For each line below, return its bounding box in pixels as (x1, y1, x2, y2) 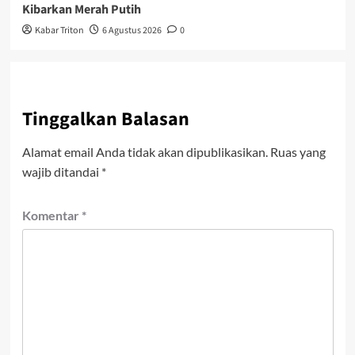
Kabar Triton (34, 23, 84, 37)
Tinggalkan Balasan (21, 105, 189, 133)
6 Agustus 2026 (101, 23, 162, 37)
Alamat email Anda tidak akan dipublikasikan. (21, 143, 268, 159)
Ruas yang (269, 143, 326, 159)
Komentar (21, 207, 82, 223)
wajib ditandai (21, 163, 101, 179)
